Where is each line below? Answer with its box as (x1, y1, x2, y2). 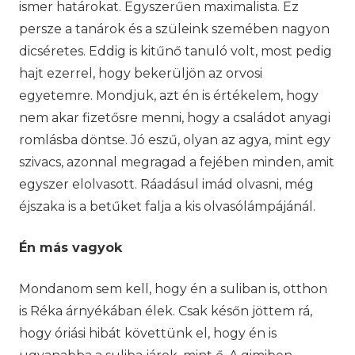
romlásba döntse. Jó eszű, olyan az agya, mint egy (19, 132, 330, 147)
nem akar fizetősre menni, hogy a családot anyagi (19, 109, 330, 125)
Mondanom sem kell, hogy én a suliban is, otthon (19, 281, 327, 296)
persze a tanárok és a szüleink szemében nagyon (19, 21, 330, 36)
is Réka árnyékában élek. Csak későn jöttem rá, (19, 303, 312, 319)
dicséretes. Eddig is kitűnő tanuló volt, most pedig (19, 43, 332, 59)
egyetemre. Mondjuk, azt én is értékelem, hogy (19, 87, 319, 103)
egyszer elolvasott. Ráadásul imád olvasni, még (19, 176, 314, 192)
